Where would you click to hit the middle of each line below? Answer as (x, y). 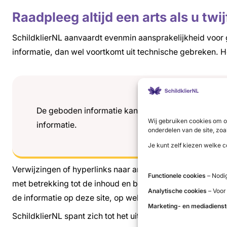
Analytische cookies (177, 191)
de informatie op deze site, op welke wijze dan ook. (108, 198)
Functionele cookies (177, 176)
